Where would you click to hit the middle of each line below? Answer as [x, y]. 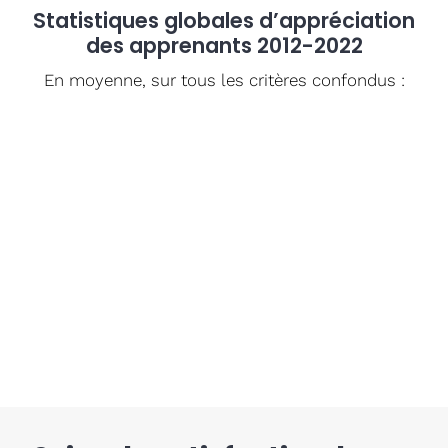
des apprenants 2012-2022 [224, 45]
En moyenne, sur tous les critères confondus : [224, 79]
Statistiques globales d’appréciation [224, 20]
